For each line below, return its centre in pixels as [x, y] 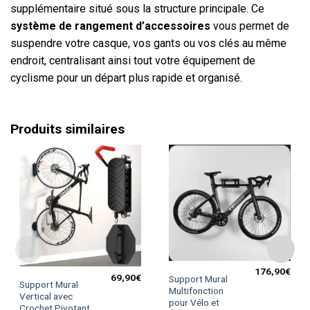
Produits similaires [67, 129]
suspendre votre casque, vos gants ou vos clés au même [148, 43]
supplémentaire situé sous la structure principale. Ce [137, 8]
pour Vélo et [194, 302]
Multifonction [196, 290]
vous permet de [250, 26]
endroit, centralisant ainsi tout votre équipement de [133, 60]
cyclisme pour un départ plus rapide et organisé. [126, 77]
